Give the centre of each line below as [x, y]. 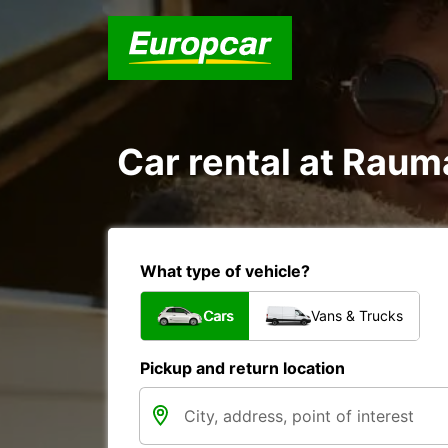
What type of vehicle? [225, 271]
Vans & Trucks [357, 315]
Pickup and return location [242, 368]
